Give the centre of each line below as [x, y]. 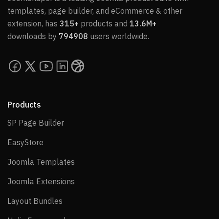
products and [104, 24]
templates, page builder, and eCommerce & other [95, 11]
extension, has [33, 24]
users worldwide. [119, 36]
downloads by [33, 36]
